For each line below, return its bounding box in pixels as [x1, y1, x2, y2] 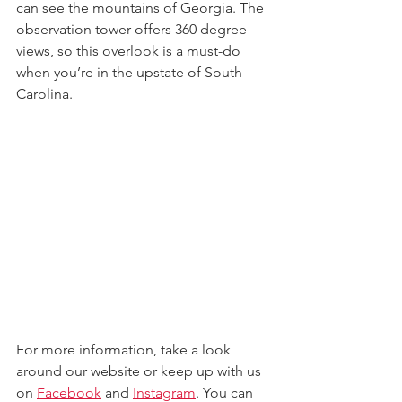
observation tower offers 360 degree [16, 21, 250, 38]
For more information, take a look [16, 341, 234, 358]
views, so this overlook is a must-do [16, 42, 244, 59]
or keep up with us [144, 363, 265, 380]
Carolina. [16, 85, 73, 102]
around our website [16, 363, 144, 380]
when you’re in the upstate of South [16, 64, 246, 81]
